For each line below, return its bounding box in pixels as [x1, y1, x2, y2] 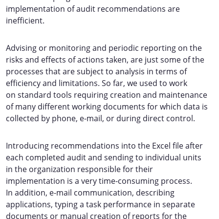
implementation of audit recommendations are [6, 3, 180, 14]
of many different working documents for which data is [6, 101, 208, 112]
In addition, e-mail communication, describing [6, 187, 175, 198]
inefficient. [6, 15, 44, 26]
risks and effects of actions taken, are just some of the [6, 54, 204, 65]
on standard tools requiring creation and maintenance [6, 89, 207, 100]
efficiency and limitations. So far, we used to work [6, 78, 187, 88]
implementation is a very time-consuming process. [6, 175, 192, 186]
